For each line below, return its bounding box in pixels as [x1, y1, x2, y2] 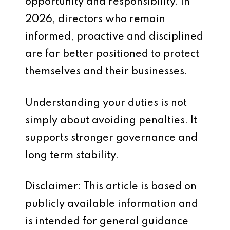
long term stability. [25, 150, 119, 161]
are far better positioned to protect [25, 49, 199, 60]
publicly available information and [25, 199, 198, 209]
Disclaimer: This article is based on [25, 182, 197, 192]
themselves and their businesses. [25, 67, 187, 77]
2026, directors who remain [25, 14, 165, 25]
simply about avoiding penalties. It [25, 116, 197, 126]
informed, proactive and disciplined [25, 32, 203, 42]
